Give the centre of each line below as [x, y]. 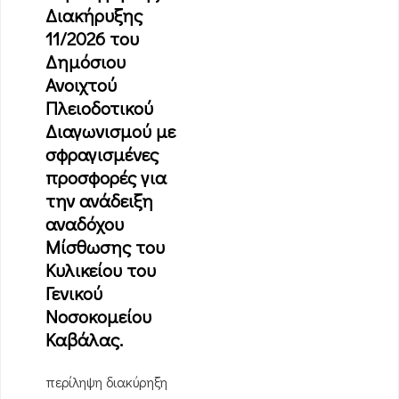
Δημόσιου [85, 61]
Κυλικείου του [101, 270]
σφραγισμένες [102, 154]
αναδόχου [85, 224]
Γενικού [74, 293]
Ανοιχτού [81, 85]
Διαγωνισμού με [110, 131]
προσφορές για [106, 177]
